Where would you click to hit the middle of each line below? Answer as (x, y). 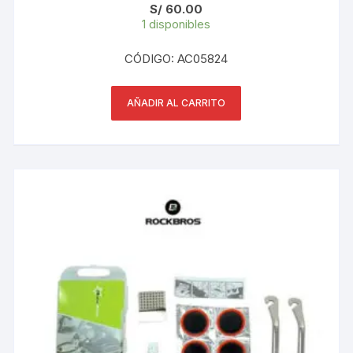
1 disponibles (176, 24)
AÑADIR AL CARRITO (176, 102)
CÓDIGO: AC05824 (176, 58)
